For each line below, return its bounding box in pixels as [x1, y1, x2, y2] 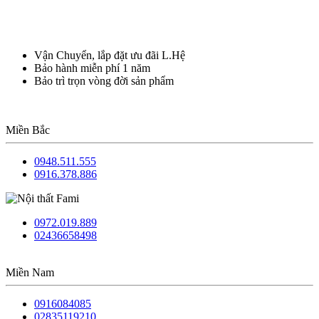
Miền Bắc [6, 123, 50, 136]
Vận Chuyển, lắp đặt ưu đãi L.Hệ [34, 48, 185, 61]
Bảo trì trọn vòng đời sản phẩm [34, 74, 174, 87]
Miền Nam [6, 266, 54, 278]
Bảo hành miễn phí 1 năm [34, 61, 150, 74]
